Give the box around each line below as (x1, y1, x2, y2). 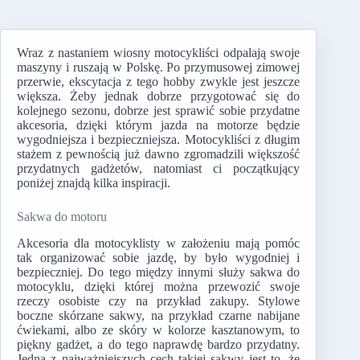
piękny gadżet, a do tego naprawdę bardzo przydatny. (17, 337, 301, 351)
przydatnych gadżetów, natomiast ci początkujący (17, 162, 301, 175)
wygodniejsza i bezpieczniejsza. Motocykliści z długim (17, 133, 301, 146)
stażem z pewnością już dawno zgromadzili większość (17, 147, 301, 161)
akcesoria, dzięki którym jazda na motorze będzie (17, 118, 301, 132)
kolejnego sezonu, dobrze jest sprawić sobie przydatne (17, 104, 301, 117)
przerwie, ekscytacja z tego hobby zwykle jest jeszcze (17, 75, 301, 88)
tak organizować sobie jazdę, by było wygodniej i (17, 250, 301, 264)
